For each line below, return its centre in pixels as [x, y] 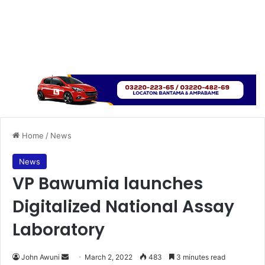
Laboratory [59, 230]
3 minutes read [200, 257]
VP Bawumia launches [108, 183]
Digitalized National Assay [123, 206]
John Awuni [41, 257]
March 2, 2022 [109, 257]
